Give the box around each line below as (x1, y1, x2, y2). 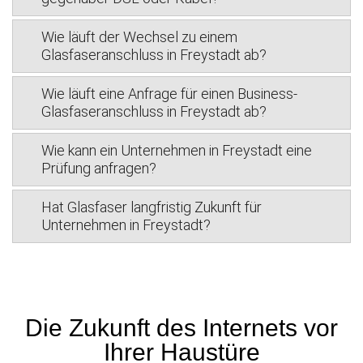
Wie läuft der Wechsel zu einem (41, 28, 237, 45)
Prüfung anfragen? (41, 160, 156, 177)
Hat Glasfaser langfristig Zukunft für (41, 199, 262, 216)
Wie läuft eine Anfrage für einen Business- (41, 85, 297, 102)
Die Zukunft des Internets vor (25, 314, 338, 341)
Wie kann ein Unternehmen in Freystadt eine (41, 142, 312, 159)
